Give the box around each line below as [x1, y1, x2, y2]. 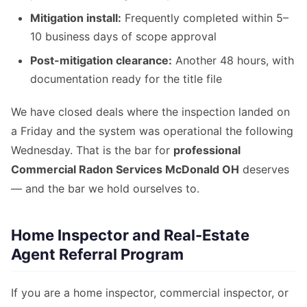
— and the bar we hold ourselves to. [11, 182, 199, 196]
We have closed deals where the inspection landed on [11, 105, 290, 119]
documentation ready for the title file [30, 72, 222, 86]
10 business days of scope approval [30, 29, 217, 44]
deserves [239, 162, 289, 177]
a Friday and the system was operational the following [11, 124, 293, 138]
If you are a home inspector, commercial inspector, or [11, 286, 288, 300]
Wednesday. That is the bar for [11, 143, 173, 158]
